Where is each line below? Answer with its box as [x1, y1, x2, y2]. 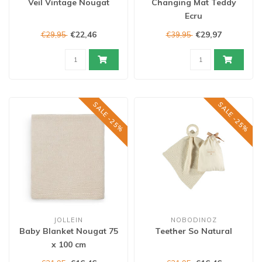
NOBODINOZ [170, 216, 217, 224]
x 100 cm [51, 239, 86, 250]
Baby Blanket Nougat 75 [19, 226, 118, 236]
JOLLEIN [54, 216, 83, 224]
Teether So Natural [155, 226, 232, 236]
